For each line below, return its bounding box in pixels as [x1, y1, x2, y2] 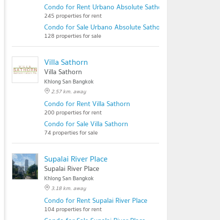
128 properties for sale [44, 31, 101, 40]
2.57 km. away [51, 87, 86, 96]
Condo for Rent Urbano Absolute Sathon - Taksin [44, 1, 191, 12]
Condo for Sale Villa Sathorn [44, 118, 128, 129]
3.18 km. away [51, 184, 86, 192]
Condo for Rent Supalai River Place [44, 195, 147, 206]
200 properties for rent [44, 108, 102, 117]
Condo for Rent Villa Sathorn [44, 98, 130, 109]
